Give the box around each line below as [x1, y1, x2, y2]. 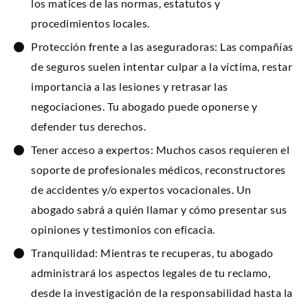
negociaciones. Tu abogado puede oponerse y [31, 100, 257, 113]
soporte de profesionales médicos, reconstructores [31, 163, 286, 177]
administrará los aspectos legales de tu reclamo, [31, 266, 270, 280]
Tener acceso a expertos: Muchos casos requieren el [31, 143, 289, 157]
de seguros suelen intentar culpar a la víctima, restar [31, 60, 292, 74]
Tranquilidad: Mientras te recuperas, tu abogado [31, 246, 274, 260]
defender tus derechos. [31, 120, 146, 133]
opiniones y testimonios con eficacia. [31, 223, 215, 236]
